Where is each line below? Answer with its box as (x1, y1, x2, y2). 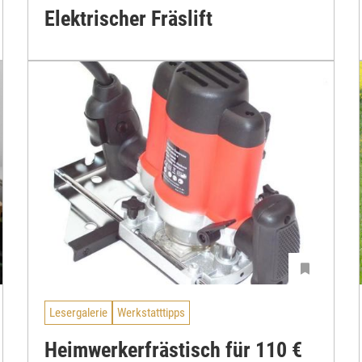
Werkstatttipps (117, 305, 185, 320)
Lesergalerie (49, 305, 107, 320)
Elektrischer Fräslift (44, 6, 213, 31)
